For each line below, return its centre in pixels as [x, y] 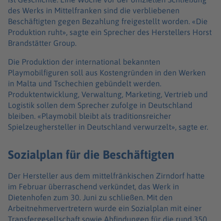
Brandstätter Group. [43, 43]
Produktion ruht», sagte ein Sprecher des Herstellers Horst [110, 32]
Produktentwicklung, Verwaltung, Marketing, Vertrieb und [108, 94]
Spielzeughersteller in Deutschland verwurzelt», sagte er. [109, 127]
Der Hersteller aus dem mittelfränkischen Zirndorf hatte [106, 176]
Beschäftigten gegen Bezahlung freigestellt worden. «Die [108, 21]
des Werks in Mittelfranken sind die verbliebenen [94, 10]
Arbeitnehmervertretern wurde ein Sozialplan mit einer [105, 208]
